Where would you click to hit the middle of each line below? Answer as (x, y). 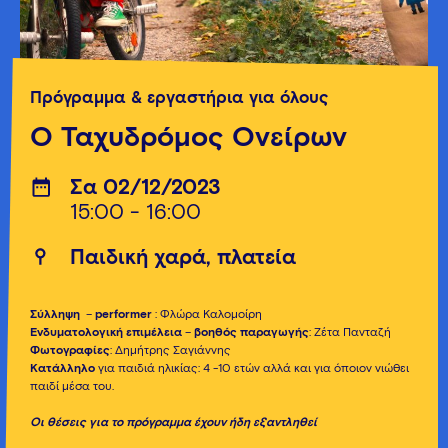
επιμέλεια (154, 333)
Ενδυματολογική (76, 333)
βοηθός (215, 333)
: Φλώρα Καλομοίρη (207, 315)
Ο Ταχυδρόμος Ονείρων (188, 138)
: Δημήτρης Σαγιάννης (170, 351)
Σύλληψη (55, 315)
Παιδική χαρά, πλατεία (183, 258)
